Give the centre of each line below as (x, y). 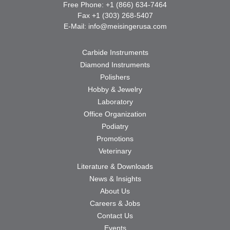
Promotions (115, 138)
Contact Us (115, 215)
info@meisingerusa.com (127, 26)
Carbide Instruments (115, 52)
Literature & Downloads (115, 166)
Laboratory (115, 101)
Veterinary (115, 151)
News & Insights (115, 178)
